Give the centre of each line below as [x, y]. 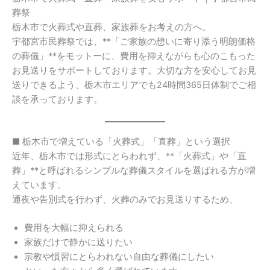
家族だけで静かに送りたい [78, 242]
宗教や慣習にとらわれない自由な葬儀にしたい [119, 256]
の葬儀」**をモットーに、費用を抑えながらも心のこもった [134, 56]
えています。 [39, 185]
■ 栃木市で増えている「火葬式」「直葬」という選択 [121, 141]
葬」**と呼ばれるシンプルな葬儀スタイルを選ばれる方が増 [134, 170]
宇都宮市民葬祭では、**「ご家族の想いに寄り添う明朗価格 [134, 42]
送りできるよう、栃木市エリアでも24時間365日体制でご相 [134, 85]
